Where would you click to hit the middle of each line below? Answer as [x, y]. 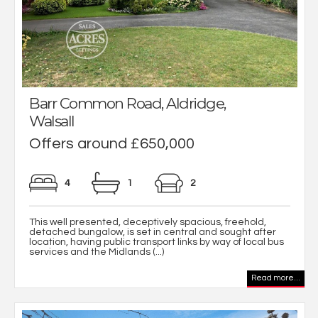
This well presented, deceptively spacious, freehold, [148, 222]
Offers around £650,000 [112, 143]
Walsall [52, 121]
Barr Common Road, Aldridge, [127, 103]
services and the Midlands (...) [97, 252]
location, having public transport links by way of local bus [157, 242]
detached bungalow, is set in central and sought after [153, 232]
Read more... [276, 278]
